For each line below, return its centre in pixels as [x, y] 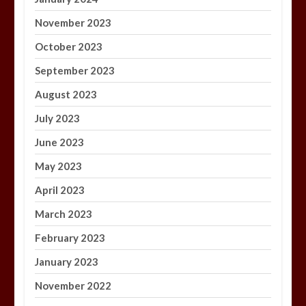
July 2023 [58, 119]
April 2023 [60, 190]
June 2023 [60, 142]
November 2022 [73, 286]
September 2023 [75, 71]
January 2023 [67, 262]
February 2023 [70, 238]
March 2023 [64, 214]
